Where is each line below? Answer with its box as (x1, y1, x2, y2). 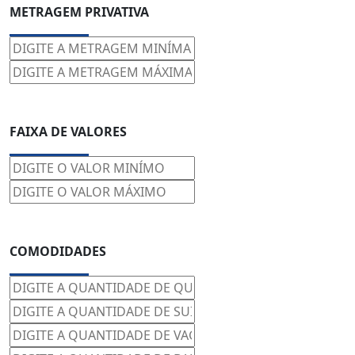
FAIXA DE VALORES (10, 123, 127, 140)
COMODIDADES (10, 242, 106, 260)
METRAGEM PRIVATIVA (10, 3, 149, 21)
